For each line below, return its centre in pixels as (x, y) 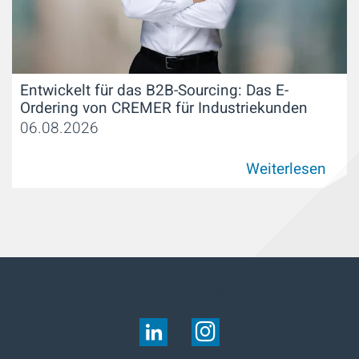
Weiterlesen (286, 169)
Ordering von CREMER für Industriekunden (164, 109)
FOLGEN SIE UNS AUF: (179, 294)
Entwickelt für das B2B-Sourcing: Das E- (154, 91)
